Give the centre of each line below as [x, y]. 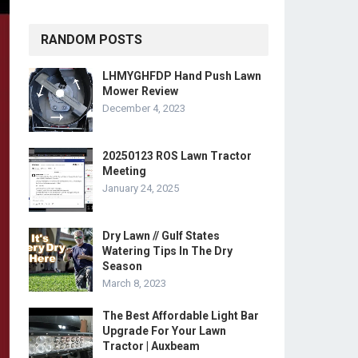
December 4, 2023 [144, 108]
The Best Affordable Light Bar [181, 316]
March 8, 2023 [134, 283]
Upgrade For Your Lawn [164, 331]
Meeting [124, 171]
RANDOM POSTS [91, 40]
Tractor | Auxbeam [151, 346]
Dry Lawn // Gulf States [161, 236]
